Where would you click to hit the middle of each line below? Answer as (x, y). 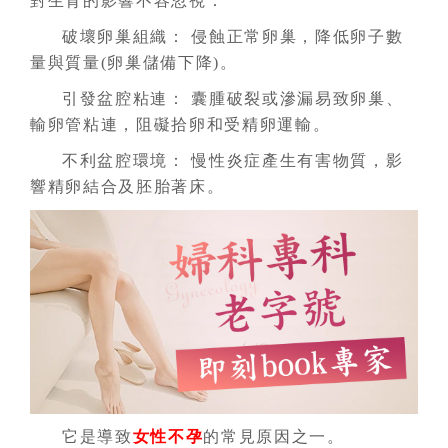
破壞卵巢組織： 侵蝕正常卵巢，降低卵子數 (233, 36)
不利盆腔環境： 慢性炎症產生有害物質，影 (233, 160)
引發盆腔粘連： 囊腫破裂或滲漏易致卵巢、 (233, 98)
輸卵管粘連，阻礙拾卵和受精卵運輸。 (180, 124)
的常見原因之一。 (274, 436)
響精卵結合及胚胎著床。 (127, 186)
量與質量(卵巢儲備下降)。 (134, 62)
